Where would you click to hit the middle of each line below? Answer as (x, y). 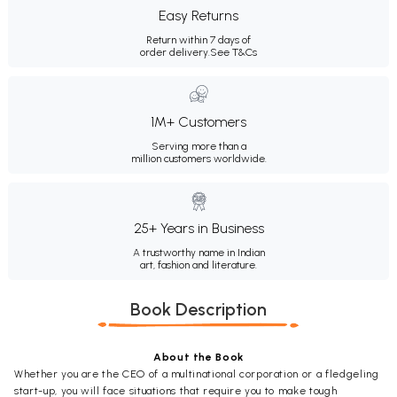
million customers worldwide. (198, 159)
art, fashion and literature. (198, 265)
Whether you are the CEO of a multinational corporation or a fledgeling (197, 374)
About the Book (198, 358)
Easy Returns (198, 16)
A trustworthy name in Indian (198, 253)
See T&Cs (234, 53)
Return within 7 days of (198, 40)
